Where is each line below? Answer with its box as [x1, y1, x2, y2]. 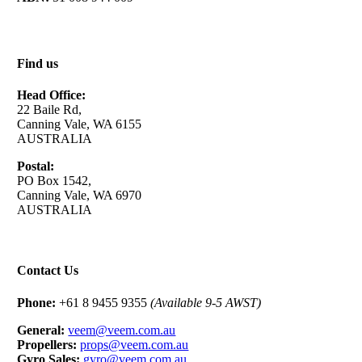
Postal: [17, 159, 55, 174]
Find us [17, 56, 59, 70]
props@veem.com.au [80, 337, 189, 351]
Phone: [17, 295, 57, 309]
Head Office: [17, 88, 86, 103]
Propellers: [17, 337, 78, 351]
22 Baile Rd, [17, 103, 82, 117]
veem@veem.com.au [68, 322, 176, 337]
